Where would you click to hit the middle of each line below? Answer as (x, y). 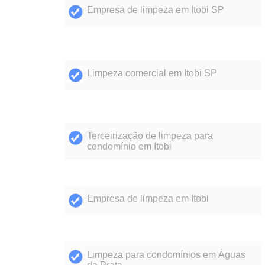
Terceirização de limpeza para (150, 136)
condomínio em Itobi (129, 147)
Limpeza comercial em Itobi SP (152, 73)
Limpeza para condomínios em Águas (166, 254)
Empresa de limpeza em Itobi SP (155, 10)
